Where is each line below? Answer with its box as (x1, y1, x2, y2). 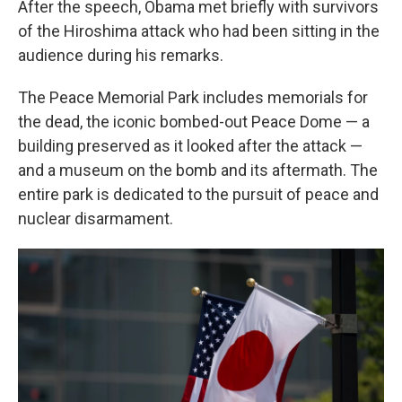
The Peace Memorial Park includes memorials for (18, 87, 368, 107)
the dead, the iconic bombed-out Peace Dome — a (18, 111, 370, 131)
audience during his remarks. (18, 45, 223, 65)
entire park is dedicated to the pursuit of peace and (18, 184, 379, 204)
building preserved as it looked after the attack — (18, 135, 363, 155)
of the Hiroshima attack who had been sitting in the (18, 21, 380, 40)
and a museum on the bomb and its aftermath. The (18, 160, 378, 179)
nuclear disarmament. (18, 208, 173, 228)
